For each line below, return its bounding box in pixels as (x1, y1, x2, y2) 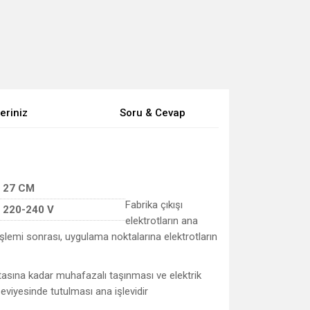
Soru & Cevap (119, 107, 185, 119)
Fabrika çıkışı (125, 199, 183, 211)
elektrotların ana (125, 215, 198, 227)
